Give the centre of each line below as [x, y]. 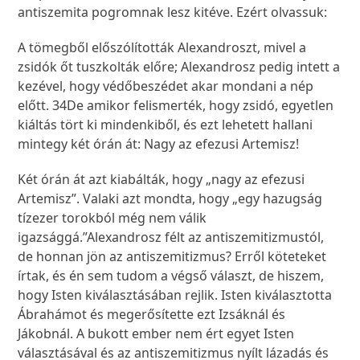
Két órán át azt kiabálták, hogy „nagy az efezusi [162, 180]
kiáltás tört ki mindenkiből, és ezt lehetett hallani [166, 125]
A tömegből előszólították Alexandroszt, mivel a [162, 48]
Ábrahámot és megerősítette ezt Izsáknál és [152, 315]
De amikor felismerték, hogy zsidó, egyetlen [200, 106]
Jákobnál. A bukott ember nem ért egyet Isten [156, 334]
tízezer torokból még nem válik [112, 218]
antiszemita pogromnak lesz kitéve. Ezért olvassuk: [173, 12]
